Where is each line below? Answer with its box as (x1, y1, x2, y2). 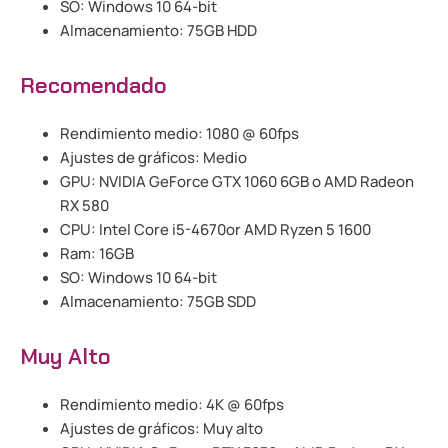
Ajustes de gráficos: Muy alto (60, 418, 263, 440)
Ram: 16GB (60, 243, 134, 265)
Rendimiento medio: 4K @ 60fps (60, 394, 284, 416)
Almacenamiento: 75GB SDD (60, 291, 256, 313)
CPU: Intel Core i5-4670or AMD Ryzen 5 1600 (60, 219, 371, 241)
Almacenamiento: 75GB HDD (60, 20, 257, 42)
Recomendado (20, 71, 167, 101)
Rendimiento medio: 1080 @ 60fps (60, 123, 299, 145)
